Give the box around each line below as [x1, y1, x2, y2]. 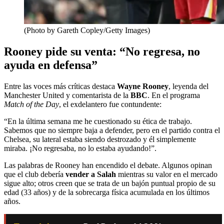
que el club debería [4, 169, 65, 178]
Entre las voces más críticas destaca [4, 81, 117, 90]
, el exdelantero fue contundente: [59, 99, 161, 108]
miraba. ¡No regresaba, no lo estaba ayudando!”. [4, 143, 156, 152]
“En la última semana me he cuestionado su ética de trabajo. [4, 116, 192, 125]
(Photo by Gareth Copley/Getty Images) [24, 25, 150, 34]
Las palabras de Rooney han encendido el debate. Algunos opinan [4, 160, 212, 169]
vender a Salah [65, 169, 116, 178]
